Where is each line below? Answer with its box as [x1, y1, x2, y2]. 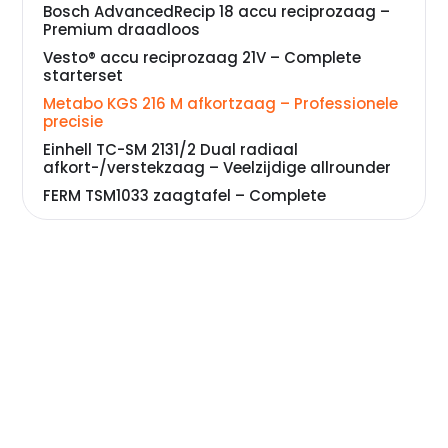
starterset [43, 65, 124, 86]
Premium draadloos [43, 19, 201, 40]
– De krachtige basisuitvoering [43, 278, 284, 299]
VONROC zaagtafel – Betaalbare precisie [43, 232, 361, 253]
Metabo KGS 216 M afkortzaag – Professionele [43, 93, 399, 114]
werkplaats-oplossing [43, 203, 216, 224]
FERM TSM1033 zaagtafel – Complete [43, 185, 327, 206]
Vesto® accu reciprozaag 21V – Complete [43, 47, 362, 68]
